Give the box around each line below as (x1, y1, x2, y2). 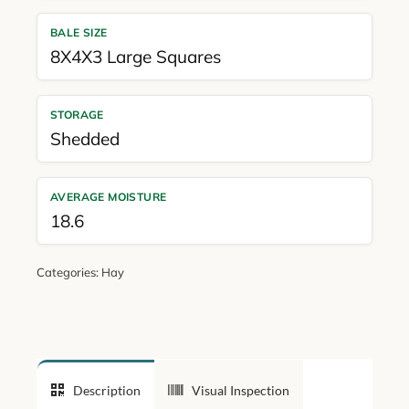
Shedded (49, 127, 120, 150)
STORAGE (49, 107, 104, 121)
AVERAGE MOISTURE (49, 189, 167, 204)
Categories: (36, 264, 101, 279)
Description (72, 382, 141, 398)
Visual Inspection (191, 382, 289, 398)
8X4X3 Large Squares (49, 45, 221, 68)
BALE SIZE (49, 25, 108, 39)
